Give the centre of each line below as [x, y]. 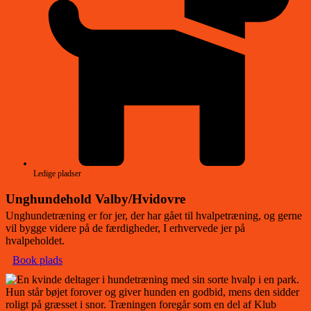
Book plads [37, 260]
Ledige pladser [57, 173]
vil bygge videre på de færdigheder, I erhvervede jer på [125, 228]
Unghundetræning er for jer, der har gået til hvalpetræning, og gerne [154, 216]
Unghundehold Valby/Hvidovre [95, 199]
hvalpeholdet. [35, 241]
